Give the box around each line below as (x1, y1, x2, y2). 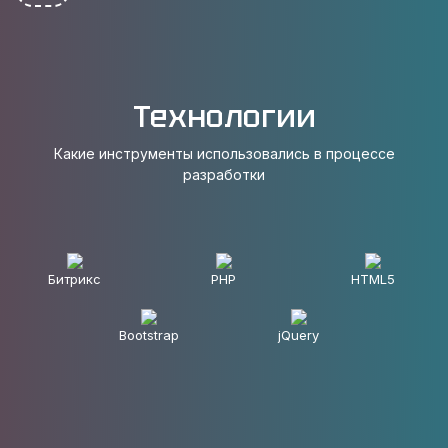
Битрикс (48, 271, 102, 287)
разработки (183, 166, 265, 183)
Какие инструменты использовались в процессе (53, 145, 395, 162)
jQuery (278, 327, 320, 343)
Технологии (132, 97, 316, 136)
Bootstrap (119, 327, 180, 343)
